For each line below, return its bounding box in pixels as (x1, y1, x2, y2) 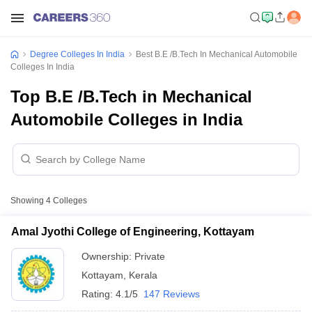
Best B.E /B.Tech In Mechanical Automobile (136, 49, 297, 59)
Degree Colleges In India (30, 49, 125, 59)
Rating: (81, 288, 116, 299)
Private (134, 251, 165, 262)
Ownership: (81, 251, 134, 262)
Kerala (129, 270, 157, 281)
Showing (10, 196, 46, 205)
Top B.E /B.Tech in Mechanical (10, 87, 252, 106)
